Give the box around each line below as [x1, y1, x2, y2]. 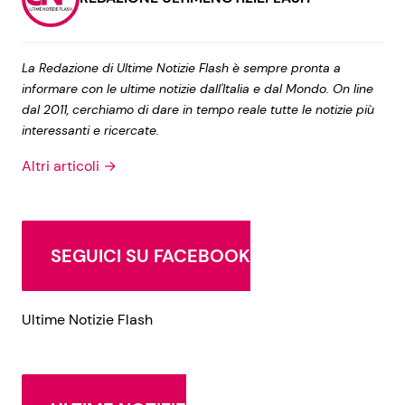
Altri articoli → [22, 155, 117, 175]
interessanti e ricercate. [22, 121, 159, 138]
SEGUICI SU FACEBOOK [51, 243, 250, 268]
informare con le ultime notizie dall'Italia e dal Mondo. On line [22, 80, 373, 97]
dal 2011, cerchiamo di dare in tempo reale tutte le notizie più [22, 100, 374, 118]
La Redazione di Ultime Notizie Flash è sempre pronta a [22, 59, 341, 76]
